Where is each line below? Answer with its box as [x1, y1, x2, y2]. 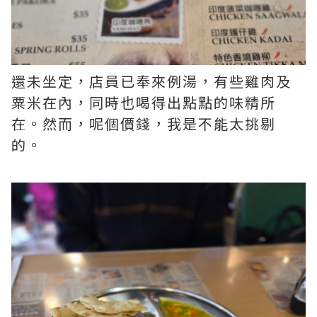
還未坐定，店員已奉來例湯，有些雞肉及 [11, 71, 292, 92]
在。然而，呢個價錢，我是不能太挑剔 [11, 113, 276, 134]
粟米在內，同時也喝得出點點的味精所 [11, 92, 276, 113]
